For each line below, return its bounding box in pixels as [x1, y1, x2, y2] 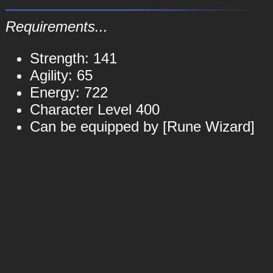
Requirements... [5, 18, 108, 35]
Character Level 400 [29, 101, 160, 118]
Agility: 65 [29, 67, 93, 83]
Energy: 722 [29, 84, 108, 101]
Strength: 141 [29, 50, 117, 66]
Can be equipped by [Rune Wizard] [29, 118, 255, 135]
